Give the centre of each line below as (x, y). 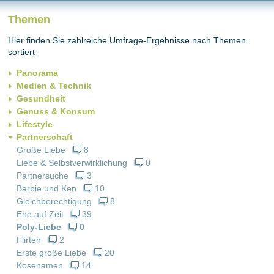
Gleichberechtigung (54, 201)
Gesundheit (41, 98)
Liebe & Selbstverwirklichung (72, 162)
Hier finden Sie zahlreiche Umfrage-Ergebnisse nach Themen (127, 40)
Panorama (37, 72)
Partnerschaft (45, 137)
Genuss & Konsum (56, 111)
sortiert (21, 52)
